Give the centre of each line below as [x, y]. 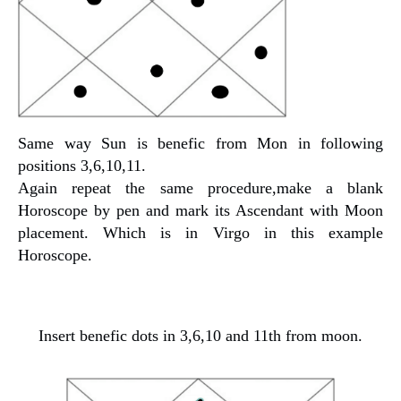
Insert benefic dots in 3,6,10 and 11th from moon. [200, 335]
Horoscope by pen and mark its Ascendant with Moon [200, 210]
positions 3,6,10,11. [82, 165]
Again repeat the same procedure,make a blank [200, 188]
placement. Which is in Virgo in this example [200, 232]
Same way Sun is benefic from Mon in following [200, 143]
